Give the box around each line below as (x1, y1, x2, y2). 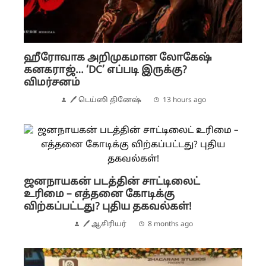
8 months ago (147, 220, 193, 229)
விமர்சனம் (24, 77, 80, 90)
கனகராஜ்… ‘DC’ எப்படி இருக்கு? (24, 64, 187, 77)
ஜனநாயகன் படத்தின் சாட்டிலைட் (24, 176, 200, 189)
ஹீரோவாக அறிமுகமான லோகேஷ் (24, 52, 211, 65)
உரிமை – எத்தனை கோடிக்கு (24, 188, 175, 201)
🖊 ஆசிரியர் (83, 220, 126, 229)
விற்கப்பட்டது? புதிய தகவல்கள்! (24, 201, 192, 214)
